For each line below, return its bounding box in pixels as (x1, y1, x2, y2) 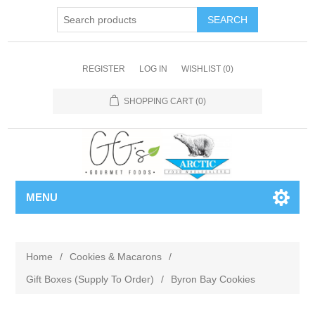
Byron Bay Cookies (171, 274, 256, 285)
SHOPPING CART (123, 96, 193, 106)
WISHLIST (181, 64, 221, 74)
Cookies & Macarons (70, 251, 162, 262)
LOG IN (139, 64, 167, 74)
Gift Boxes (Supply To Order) (26, 274, 155, 285)
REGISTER (82, 64, 125, 74)
